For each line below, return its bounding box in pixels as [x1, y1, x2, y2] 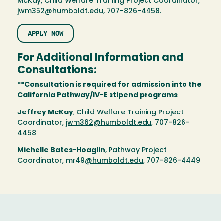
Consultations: [17, 65, 97, 75]
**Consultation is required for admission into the [17, 81, 202, 89]
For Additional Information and [17, 52, 184, 63]
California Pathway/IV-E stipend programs [17, 91, 178, 99]
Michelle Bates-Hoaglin [17, 147, 105, 154]
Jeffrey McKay [17, 109, 73, 116]
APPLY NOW [28, 29, 64, 37]
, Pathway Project [105, 147, 167, 154]
